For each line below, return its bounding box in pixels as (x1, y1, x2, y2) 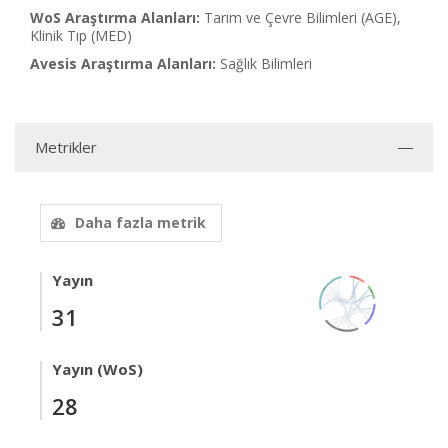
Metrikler (35, 137, 97, 157)
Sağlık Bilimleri (220, 54, 312, 73)
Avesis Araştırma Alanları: (30, 54, 216, 73)
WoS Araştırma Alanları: (30, 8, 200, 27)
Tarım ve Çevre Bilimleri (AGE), (204, 8, 401, 27)
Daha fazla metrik (75, 213, 206, 232)
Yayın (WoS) (52, 359, 143, 379)
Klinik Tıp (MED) (30, 26, 132, 45)
